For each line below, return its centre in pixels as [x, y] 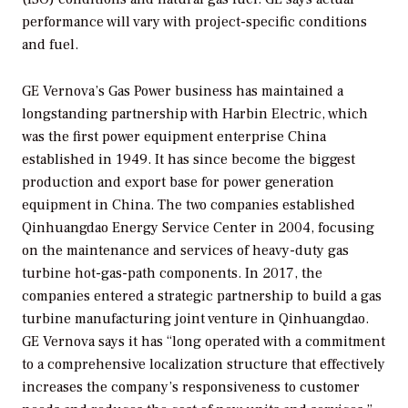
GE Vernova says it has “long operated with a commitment [204, 342]
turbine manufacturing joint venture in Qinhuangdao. [195, 319]
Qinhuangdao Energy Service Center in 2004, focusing [198, 228]
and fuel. [50, 45]
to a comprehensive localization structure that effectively [204, 365]
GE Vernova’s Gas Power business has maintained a [183, 92]
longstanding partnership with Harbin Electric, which [195, 114]
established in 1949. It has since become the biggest [189, 160]
